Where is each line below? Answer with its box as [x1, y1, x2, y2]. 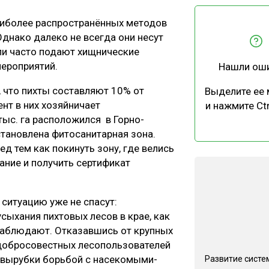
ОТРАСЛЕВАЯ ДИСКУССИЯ [133, 46, 239, 55]
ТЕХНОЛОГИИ [133, 24, 187, 33]
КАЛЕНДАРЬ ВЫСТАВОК [144, 139, 240, 148]
